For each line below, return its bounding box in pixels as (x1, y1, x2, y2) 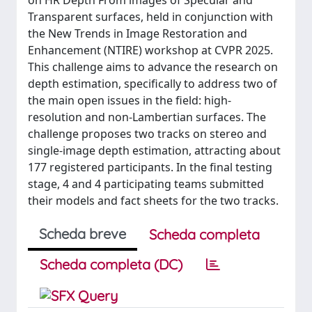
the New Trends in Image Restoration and (28, 26, 247, 41)
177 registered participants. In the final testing (28, 159, 272, 175)
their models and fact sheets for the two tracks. (28, 193, 279, 208)
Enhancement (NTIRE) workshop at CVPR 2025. (28, 42, 273, 58)
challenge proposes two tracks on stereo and (28, 126, 267, 141)
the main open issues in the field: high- (28, 93, 231, 108)
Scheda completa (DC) (40, 256, 182, 273)
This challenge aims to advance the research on (28, 59, 278, 75)
